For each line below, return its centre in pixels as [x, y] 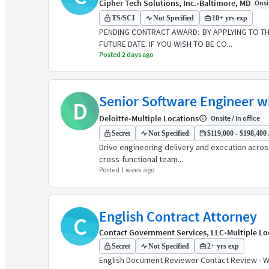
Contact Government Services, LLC [162, 232]
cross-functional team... [141, 159]
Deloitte [114, 118]
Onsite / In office [235, 118]
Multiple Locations [165, 118]
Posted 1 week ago [127, 170]
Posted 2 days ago [126, 54]
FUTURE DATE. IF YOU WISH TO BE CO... [166, 44]
